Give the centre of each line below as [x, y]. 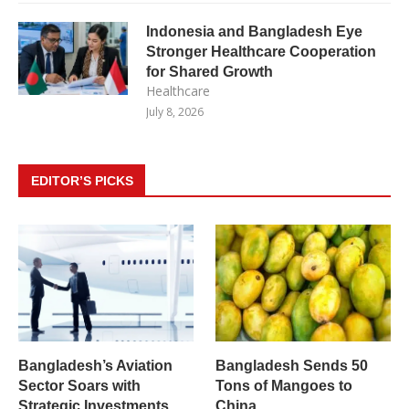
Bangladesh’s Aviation [95, 365]
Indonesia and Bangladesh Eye [254, 31]
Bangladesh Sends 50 [292, 365]
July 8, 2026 [175, 111]
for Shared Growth [210, 71]
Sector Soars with [79, 385]
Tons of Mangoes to [284, 385]
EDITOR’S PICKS [82, 180]
